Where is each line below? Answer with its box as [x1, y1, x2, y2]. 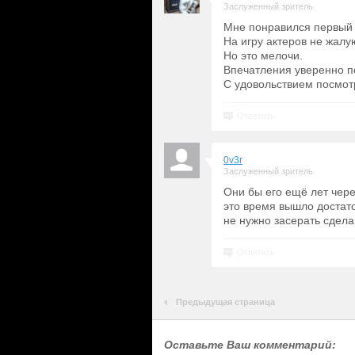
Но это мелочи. [223, 49, 303, 62]
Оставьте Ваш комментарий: [164, 338, 336, 351]
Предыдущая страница [176, 297, 275, 307]
